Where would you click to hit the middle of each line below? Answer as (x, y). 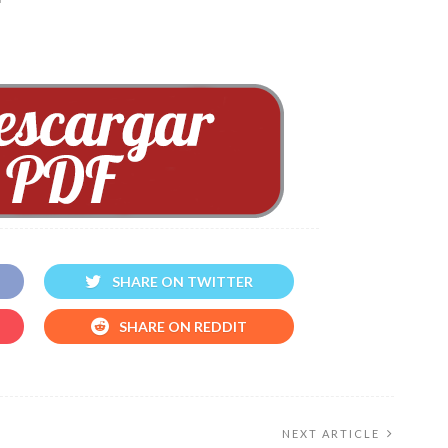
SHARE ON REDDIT (183, 327)
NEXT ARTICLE (331, 434)
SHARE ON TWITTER (182, 281)
